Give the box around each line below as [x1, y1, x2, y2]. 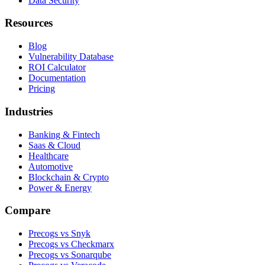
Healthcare [28, 150, 69, 161]
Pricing [28, 83, 55, 94]
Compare [5, 204, 50, 217]
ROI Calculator [28, 62, 86, 73]
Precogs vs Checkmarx [28, 239, 114, 250]
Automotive [28, 161, 73, 172]
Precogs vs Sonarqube [28, 250, 111, 260]
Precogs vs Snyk [28, 228, 91, 239]
